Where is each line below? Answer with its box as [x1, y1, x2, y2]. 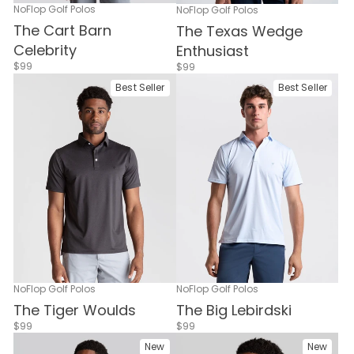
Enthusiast [175, 40, 249, 61]
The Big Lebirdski [175, 300, 292, 321]
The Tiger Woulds [13, 300, 136, 321]
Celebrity [13, 40, 77, 61]
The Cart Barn [13, 21, 111, 41]
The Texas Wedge [175, 21, 303, 41]
